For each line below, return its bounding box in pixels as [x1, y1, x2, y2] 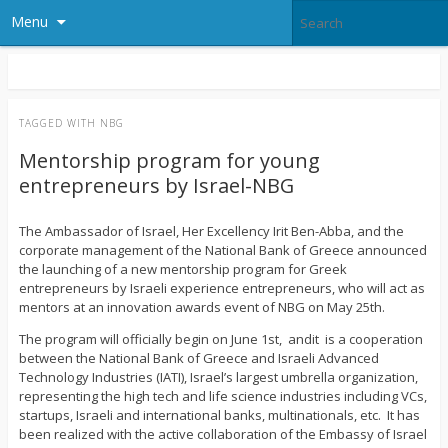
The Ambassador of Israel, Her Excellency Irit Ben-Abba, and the [18, 222, 404, 241]
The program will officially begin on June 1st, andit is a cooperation [18, 330, 423, 349]
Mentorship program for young [18, 147, 320, 175]
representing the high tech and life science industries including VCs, [18, 387, 427, 406]
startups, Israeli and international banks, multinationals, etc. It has [18, 406, 420, 425]
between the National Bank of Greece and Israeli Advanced [18, 349, 379, 368]
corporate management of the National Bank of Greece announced [18, 241, 427, 260]
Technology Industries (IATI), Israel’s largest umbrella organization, [18, 368, 418, 387]
